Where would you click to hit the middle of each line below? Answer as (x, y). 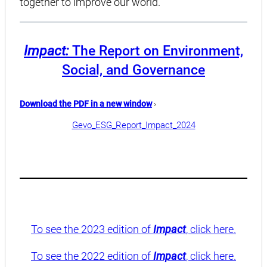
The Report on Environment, (156, 50)
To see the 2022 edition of (92, 256)
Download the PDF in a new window (86, 104)
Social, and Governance (133, 69)
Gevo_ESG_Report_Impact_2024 (133, 125)
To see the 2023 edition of (92, 229)
